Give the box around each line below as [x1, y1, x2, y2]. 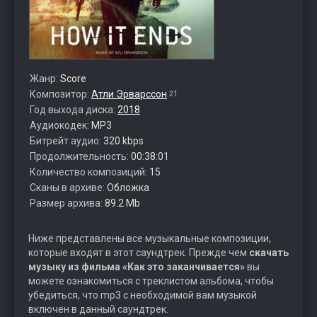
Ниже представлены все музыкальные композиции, [28, 233, 271, 244]
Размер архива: [30, 197, 105, 209]
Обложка [107, 182, 149, 193]
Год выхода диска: [30, 104, 117, 115]
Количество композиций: [30, 166, 149, 178]
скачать [249, 247, 289, 258]
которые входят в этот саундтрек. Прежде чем [28, 247, 249, 258]
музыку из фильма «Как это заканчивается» [28, 261, 245, 272]
